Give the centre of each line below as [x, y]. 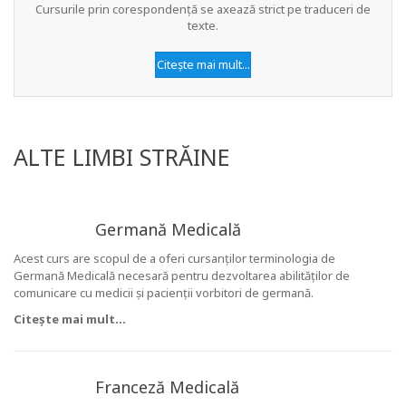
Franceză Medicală [167, 387]
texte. [203, 26]
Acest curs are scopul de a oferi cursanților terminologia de [174, 259]
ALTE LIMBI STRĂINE [122, 157]
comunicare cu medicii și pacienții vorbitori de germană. [164, 293]
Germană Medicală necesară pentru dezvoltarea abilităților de [182, 276]
